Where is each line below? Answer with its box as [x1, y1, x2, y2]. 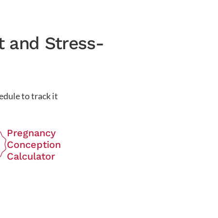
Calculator [7, 150, 55, 162]
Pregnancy [7, 127, 56, 139]
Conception [7, 138, 61, 150]
